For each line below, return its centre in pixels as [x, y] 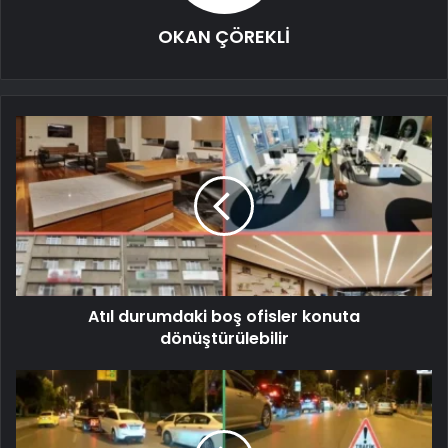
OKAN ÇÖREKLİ [224, 36]
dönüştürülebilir [224, 338]
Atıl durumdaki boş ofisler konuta [224, 316]
